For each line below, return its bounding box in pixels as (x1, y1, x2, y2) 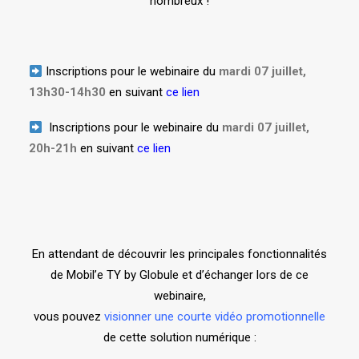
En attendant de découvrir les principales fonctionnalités (32, 247, 327, 262)
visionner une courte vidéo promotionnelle (104, 309, 325, 325)
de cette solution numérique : (103, 330, 256, 345)
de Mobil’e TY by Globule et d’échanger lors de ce (50, 268, 309, 283)
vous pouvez (34, 309, 104, 325)
